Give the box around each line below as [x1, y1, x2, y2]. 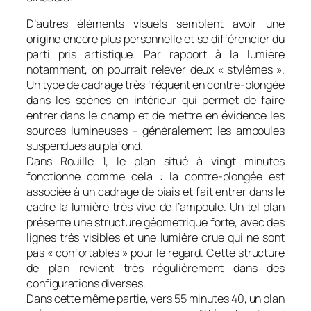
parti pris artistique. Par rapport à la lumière [26, 46, 285, 62]
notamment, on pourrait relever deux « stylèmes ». [26, 61, 285, 77]
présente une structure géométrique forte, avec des [26, 214, 285, 230]
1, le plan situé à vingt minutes [94, 153, 285, 169]
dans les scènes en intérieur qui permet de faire [26, 92, 285, 108]
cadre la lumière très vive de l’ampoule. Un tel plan [26, 199, 285, 215]
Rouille [60, 153, 94, 169]
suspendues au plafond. [26, 137, 143, 153]
